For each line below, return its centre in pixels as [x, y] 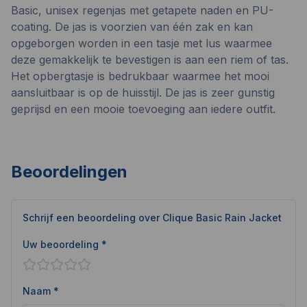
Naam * [41, 291]
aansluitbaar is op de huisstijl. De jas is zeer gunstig [143, 92]
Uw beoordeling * [65, 244]
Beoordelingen [69, 171]
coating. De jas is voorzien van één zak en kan [132, 26]
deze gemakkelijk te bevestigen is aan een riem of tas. [150, 59]
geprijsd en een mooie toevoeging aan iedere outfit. [143, 109]
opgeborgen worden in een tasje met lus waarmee [142, 43]
